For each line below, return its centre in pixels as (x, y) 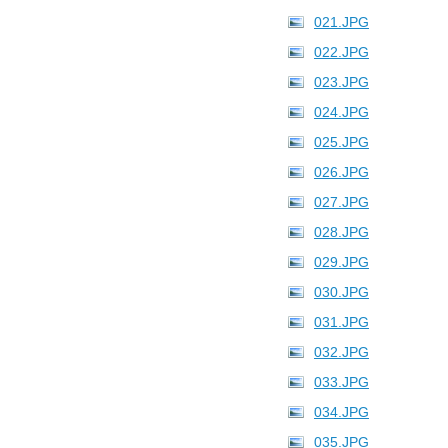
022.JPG (341, 52)
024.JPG (341, 112)
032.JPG (341, 352)
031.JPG (341, 322)
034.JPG (341, 412)
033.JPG (341, 382)
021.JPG (341, 22)
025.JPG (341, 142)
